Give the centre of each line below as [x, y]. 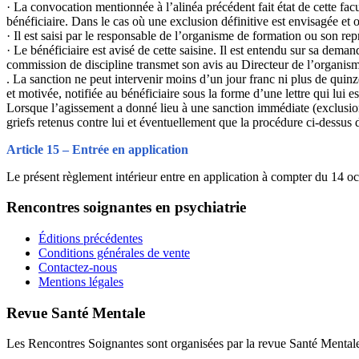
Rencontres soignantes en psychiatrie [126, 208]
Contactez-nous [78, 268]
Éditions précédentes [91, 239]
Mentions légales [81, 282]
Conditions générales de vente [114, 253]
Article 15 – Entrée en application [97, 149]
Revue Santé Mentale [76, 313]
